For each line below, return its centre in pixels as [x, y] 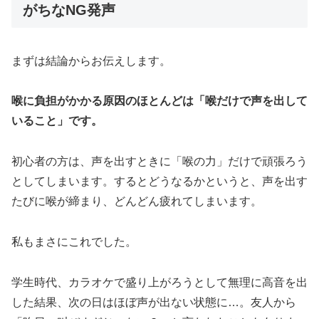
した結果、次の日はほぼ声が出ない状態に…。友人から [154, 302]
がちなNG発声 [69, 10]
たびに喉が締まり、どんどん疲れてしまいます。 [137, 202]
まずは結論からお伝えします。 [91, 61]
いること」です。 [57, 121]
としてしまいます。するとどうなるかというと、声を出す [159, 182]
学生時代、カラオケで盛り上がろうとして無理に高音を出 [159, 282]
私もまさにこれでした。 [74, 242]
